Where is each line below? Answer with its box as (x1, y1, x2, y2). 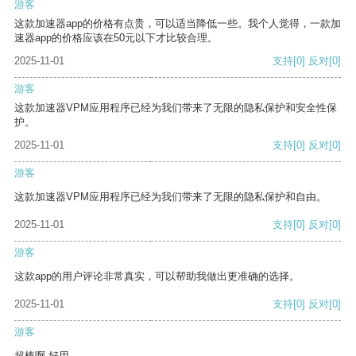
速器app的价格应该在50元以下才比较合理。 (14, 32, 218, 44)
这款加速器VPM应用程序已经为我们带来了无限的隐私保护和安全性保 (14, 102, 337, 114)
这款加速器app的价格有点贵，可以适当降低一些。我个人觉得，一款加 (14, 17, 341, 30)
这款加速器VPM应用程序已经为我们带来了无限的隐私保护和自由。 (14, 191, 327, 203)
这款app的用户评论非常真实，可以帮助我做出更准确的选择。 (14, 270, 300, 283)
